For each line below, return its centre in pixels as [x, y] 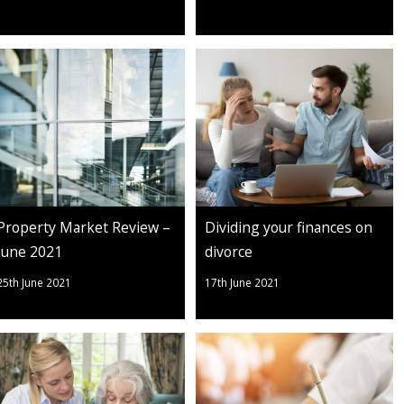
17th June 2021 [243, 282]
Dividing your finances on [289, 227]
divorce [229, 252]
